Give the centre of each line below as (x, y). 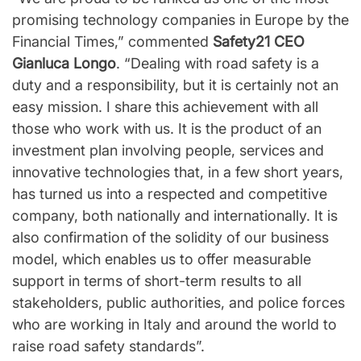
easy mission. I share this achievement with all (165, 107)
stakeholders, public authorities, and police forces (178, 303)
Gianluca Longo (64, 64)
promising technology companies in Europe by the (180, 20)
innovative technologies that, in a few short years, (178, 172)
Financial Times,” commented (112, 42)
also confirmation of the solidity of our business (170, 238)
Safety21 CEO (259, 42)
